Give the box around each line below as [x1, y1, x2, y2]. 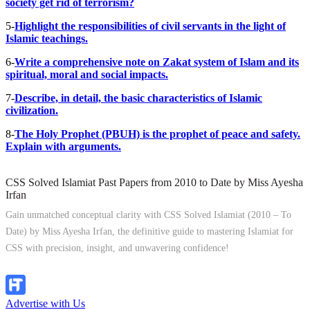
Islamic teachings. [6, 32, 88, 44]
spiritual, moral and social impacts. [6, 68, 168, 80]
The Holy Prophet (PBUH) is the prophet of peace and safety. [15, 127, 300, 140]
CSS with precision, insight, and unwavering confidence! [6, 242, 229, 253]
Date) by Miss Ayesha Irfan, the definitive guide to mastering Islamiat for [6, 226, 293, 237]
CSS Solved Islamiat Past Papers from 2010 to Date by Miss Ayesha [6, 176, 303, 188]
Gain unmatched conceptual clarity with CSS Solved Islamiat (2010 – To [6, 209, 291, 220]
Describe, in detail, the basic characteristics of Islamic [15, 91, 262, 104]
